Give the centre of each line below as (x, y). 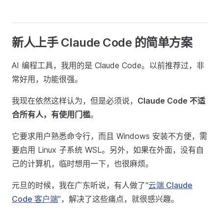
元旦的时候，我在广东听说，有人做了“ (80, 185)
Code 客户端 (35, 199)
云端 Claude (170, 185)
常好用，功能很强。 (47, 79)
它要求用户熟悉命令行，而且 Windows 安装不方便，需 (110, 136)
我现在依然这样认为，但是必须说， (75, 101)
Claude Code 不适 (171, 101)
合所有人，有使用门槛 (51, 114)
